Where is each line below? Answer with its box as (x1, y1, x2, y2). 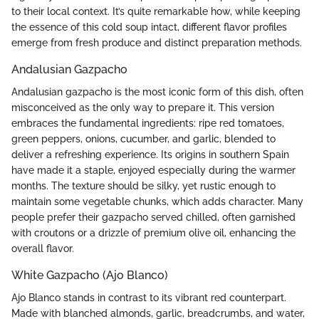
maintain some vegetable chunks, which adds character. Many (11, 195, 303, 207)
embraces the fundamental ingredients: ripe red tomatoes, (11, 117, 284, 129)
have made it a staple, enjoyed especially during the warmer (11, 164, 296, 176)
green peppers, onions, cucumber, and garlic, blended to (11, 132, 276, 145)
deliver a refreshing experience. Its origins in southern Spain (11, 148, 289, 160)
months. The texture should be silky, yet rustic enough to (11, 179, 276, 192)
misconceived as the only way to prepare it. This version (11, 101, 274, 113)
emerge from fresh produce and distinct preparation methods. (11, 36, 302, 48)
